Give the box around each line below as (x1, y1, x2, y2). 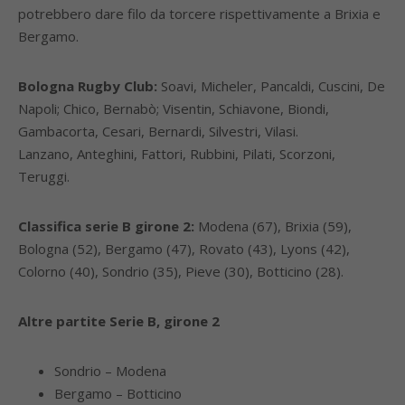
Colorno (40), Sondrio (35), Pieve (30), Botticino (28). (18, 262, 344, 280)
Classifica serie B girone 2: (18, 217, 194, 235)
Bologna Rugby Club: (18, 77, 157, 95)
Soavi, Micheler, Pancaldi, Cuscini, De (157, 77, 385, 95)
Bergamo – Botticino (54, 384, 182, 402)
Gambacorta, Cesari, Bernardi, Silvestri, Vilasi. (18, 122, 298, 140)
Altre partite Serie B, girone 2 (18, 312, 220, 330)
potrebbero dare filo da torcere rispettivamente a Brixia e (18, 5, 381, 23)
